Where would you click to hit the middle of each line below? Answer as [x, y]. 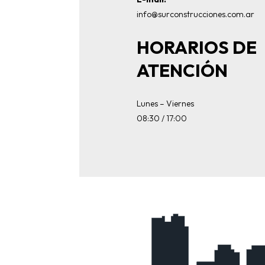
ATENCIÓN [182, 70]
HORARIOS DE [197, 47]
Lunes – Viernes [166, 103]
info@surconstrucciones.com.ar [196, 14]
